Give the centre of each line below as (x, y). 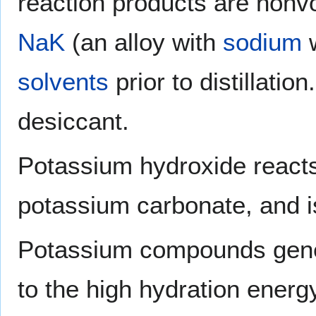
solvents (63, 82)
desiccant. (73, 121)
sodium (262, 42)
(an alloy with (144, 42)
